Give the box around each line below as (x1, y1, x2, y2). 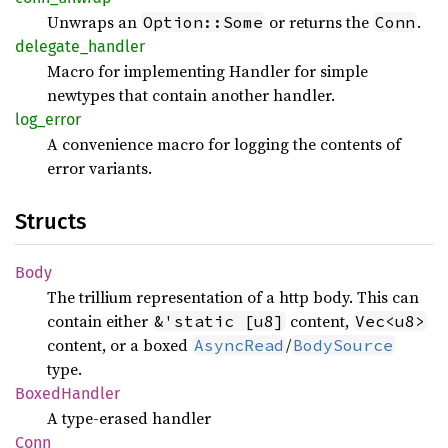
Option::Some (143, 12, 263, 32)
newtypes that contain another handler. (47, 84, 335, 106)
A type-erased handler (47, 407, 211, 429)
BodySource (293, 335, 393, 355)
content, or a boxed (47, 334, 192, 356)
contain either (47, 310, 152, 332)
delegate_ (15, 37, 88, 56)
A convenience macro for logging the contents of (47, 133, 401, 155)
